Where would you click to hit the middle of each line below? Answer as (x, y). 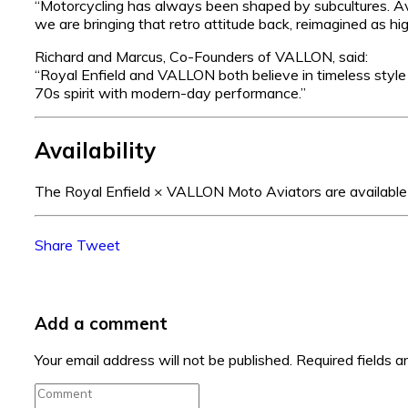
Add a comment (101, 323)
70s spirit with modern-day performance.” (170, 92)
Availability (95, 150)
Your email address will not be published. (163, 360)
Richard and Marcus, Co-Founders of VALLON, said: (201, 56)
